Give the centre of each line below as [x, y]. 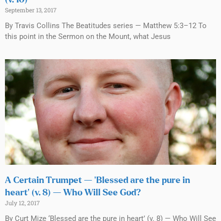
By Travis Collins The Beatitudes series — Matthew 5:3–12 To [106, 25]
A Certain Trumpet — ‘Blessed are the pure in [97, 180]
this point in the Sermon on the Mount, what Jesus [88, 36]
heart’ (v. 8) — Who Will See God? [73, 193]
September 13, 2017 [31, 10]
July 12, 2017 [22, 203]
